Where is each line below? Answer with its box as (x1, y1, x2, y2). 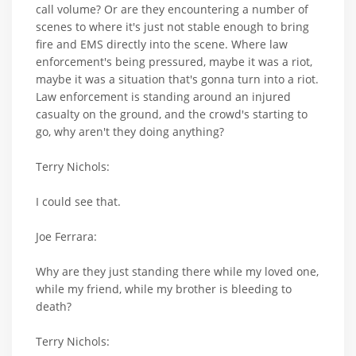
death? (36, 299, 72, 315)
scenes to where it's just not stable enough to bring (36, 19, 309, 35)
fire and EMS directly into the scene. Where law (36, 37, 288, 52)
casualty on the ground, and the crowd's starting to (36, 106, 308, 122)
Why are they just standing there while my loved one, (36, 264, 319, 280)
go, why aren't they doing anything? (36, 124, 224, 140)
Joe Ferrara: (36, 229, 97, 245)
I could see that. (36, 194, 121, 210)
